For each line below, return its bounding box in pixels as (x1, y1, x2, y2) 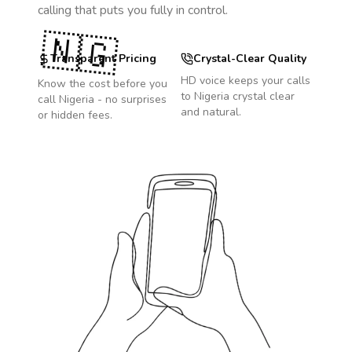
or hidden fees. (38, 108, 112, 123)
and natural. (181, 104, 241, 119)
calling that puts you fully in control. (38, 2, 228, 19)
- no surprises (94, 92, 167, 107)
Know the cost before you (38, 76, 167, 91)
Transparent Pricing (50, 51, 156, 66)
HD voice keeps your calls (181, 73, 310, 88)
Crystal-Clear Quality (193, 51, 306, 66)
